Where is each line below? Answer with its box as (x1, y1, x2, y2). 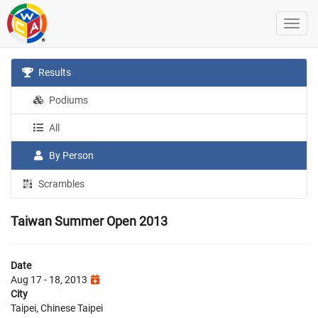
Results (36, 67, 72, 78)
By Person (47, 150, 94, 161)
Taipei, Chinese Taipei (11, 302, 103, 314)
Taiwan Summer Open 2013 (11, 214, 168, 229)
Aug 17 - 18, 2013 (11, 274, 89, 285)
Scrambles (36, 178, 85, 190)
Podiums (47, 94, 89, 106)
